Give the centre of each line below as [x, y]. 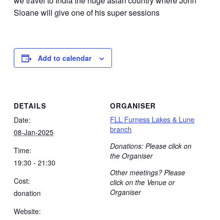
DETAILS [30, 106]
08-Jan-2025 [34, 132]
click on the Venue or [142, 182]
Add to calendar [65, 58]
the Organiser [131, 156]
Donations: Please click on [151, 146]
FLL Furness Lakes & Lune [152, 120]
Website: [27, 211]
